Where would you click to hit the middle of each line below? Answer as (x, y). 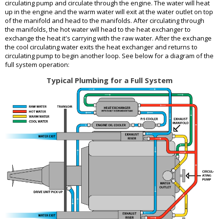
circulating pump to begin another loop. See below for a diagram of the (109, 55)
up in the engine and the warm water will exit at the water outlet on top (109, 11)
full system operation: (37, 64)
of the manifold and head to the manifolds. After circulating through (105, 20)
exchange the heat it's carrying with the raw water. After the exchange (108, 38)
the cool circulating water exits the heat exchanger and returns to (101, 47)
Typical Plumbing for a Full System (109, 80)
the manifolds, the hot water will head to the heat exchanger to (98, 29)
